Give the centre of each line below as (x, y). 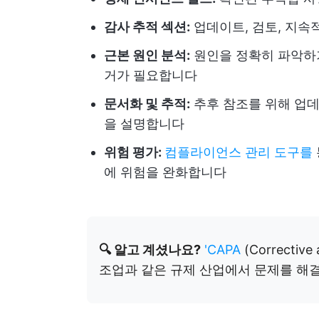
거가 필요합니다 (151, 75)
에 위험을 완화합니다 (165, 172)
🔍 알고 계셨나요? (150, 250)
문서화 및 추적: (147, 104)
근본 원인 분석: (147, 55)
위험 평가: (134, 152)
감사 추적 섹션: (147, 27)
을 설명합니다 (144, 124)
